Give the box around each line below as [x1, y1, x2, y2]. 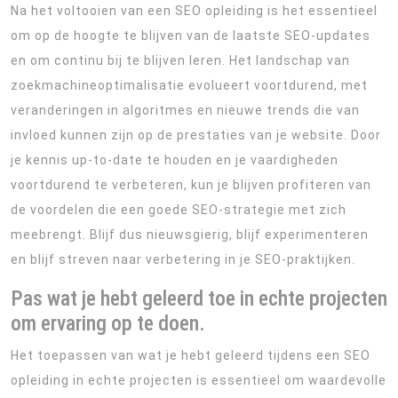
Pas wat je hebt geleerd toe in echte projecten [11, 286, 387, 311]
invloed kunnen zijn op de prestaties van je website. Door [11, 128, 381, 142]
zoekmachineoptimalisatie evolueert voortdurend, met [11, 78, 368, 92]
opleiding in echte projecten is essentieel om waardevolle [11, 373, 386, 387]
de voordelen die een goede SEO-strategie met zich [11, 203, 346, 217]
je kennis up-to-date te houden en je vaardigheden [11, 153, 338, 167]
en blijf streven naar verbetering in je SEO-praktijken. [11, 252, 355, 267]
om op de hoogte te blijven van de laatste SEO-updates [11, 28, 370, 43]
